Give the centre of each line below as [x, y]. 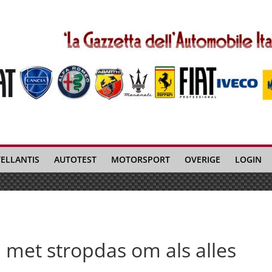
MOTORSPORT [141, 159]
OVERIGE [202, 159]
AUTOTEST [75, 159]
